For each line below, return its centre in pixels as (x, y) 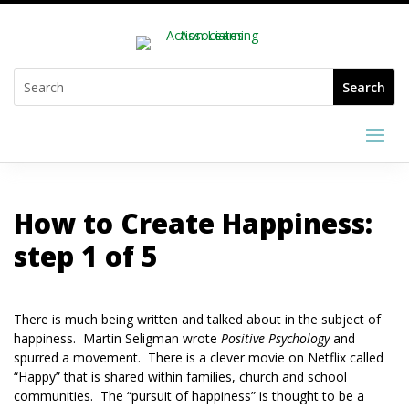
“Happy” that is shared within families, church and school (180, 377)
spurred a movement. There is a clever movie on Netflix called (199, 357)
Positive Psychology (275, 338)
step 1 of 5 (86, 256)
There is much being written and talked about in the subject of (197, 319)
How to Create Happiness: (193, 223)
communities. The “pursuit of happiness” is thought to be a (189, 396)
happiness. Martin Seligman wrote (117, 338)
